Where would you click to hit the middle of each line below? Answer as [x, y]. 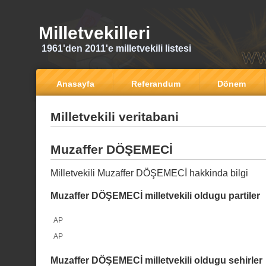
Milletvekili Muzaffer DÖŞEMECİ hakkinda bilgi [149, 173]
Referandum [156, 84]
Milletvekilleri [94, 33]
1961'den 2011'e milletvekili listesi [116, 48]
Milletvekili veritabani [115, 117]
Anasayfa [75, 84]
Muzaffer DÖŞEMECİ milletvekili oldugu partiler [155, 195]
